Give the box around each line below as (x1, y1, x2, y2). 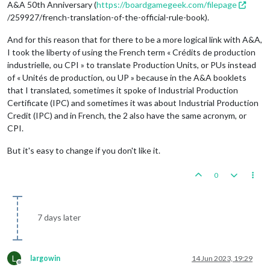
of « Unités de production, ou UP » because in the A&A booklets (7, 72, 246, 83)
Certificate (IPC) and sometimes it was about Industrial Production (7, 97, 259, 108)
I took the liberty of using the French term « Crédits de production (7, 46, 256, 57)
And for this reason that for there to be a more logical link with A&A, (7, 34, 262, 45)
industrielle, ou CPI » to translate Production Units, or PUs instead (7, 59, 256, 70)
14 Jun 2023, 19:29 (192, 253, 253, 263)
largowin (30, 253, 60, 263)
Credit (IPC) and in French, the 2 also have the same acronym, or (7, 110, 246, 121)
